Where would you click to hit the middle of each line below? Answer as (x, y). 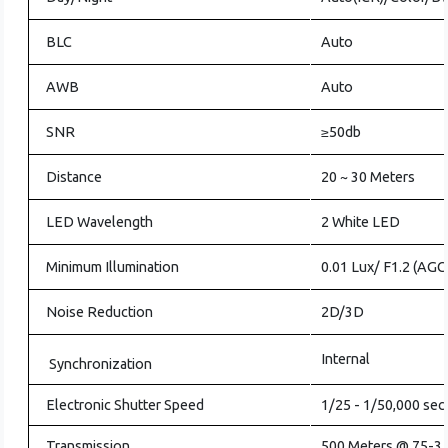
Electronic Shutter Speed (125, 405)
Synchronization (100, 364)
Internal (346, 359)
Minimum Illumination (113, 267)
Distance (74, 177)
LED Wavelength (100, 222)
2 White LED (361, 222)
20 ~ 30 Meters (368, 177)
